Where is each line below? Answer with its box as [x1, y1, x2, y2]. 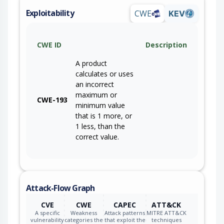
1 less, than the [75, 121, 125, 131]
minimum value [75, 100, 125, 110]
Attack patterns [104, 208, 145, 216]
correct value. [75, 131, 119, 141]
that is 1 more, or [75, 110, 132, 120]
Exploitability [26, 7, 74, 19]
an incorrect [75, 79, 114, 89]
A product [75, 58, 107, 68]
